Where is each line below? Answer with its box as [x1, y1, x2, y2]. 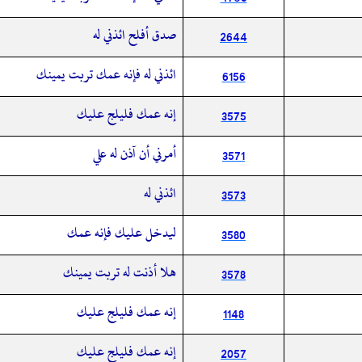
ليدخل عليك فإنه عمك [67, 219, 176, 246]
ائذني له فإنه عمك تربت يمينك [36, 61, 176, 87]
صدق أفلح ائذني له [93, 21, 176, 48]
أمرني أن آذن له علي [93, 140, 176, 166]
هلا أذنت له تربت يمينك [63, 259, 176, 285]
